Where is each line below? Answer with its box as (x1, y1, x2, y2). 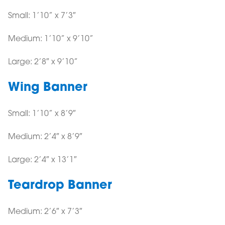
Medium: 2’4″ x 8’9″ (8, 133, 82, 142)
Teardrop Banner (8, 180, 112, 192)
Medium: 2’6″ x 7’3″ (8, 208, 82, 216)
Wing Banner (8, 82, 87, 94)
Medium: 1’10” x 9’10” (8, 35, 93, 44)
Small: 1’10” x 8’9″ (8, 110, 76, 119)
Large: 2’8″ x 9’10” (8, 58, 78, 67)
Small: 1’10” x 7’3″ (8, 12, 76, 21)
